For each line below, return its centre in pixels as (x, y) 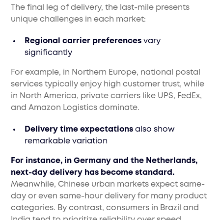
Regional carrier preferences (83, 41)
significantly (50, 53)
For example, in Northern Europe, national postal (106, 73)
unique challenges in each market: (79, 20)
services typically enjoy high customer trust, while (108, 84)
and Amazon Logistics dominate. (75, 108)
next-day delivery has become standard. (93, 173)
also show (154, 130)
